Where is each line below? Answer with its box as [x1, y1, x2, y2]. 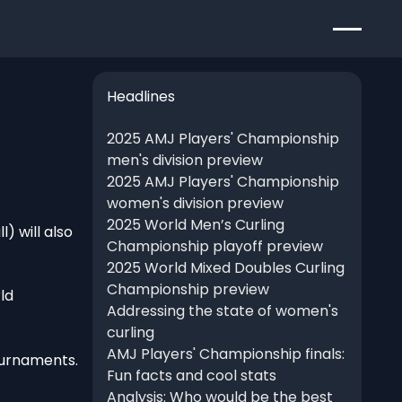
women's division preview [106, 193, 284, 214]
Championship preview [106, 279, 269, 301]
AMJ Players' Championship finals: [106, 344, 345, 365]
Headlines [106, 85, 175, 107]
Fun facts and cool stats [106, 365, 276, 387]
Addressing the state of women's [106, 301, 338, 322]
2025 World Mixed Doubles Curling [106, 258, 345, 279]
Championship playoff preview [106, 236, 323, 258]
